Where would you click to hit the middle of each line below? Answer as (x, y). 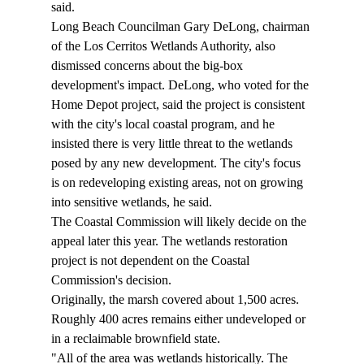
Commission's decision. (113, 280)
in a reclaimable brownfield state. (137, 339)
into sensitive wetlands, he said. (133, 202)
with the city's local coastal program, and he (164, 124)
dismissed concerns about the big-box (148, 66)
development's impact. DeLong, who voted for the (181, 85)
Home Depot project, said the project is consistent (179, 105)
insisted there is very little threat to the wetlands (173, 144)
